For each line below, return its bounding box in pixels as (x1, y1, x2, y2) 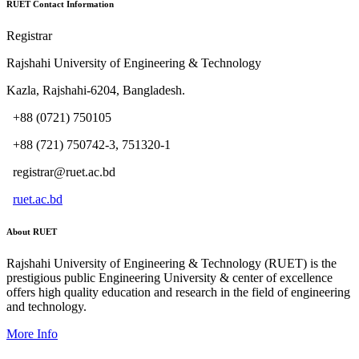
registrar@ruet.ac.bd (6, 165, 115, 179)
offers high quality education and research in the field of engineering (6, 285, 350, 300)
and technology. (6, 300, 87, 314)
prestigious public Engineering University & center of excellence (6, 271, 333, 285)
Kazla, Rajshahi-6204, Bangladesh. (6, 83, 185, 98)
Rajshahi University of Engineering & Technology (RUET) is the (6, 256, 337, 271)
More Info (6, 327, 58, 341)
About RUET (6, 227, 57, 237)
